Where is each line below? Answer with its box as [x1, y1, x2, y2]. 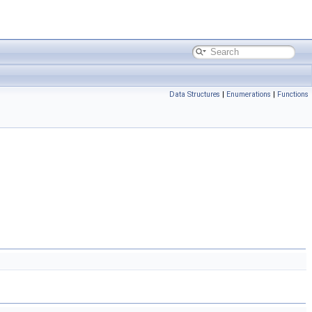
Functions [277, 90, 309, 99]
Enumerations [226, 90, 271, 99]
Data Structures [169, 90, 220, 99]
